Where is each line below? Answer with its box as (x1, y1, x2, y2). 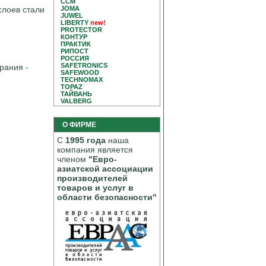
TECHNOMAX (61, 76, 103, 83)
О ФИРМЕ (57, 121, 96, 129)
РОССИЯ (61, 55, 89, 62)
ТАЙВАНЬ (61, 90, 92, 97)
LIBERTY (61, 19, 88, 26)
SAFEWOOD (61, 69, 99, 76)
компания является (57, 145, 133, 154)
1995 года (65, 135, 106, 145)
